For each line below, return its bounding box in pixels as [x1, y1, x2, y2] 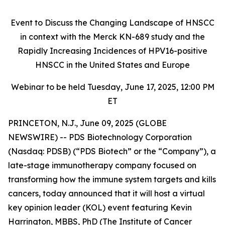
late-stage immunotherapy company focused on [8, 160, 196, 170]
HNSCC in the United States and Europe [35, 60, 190, 70]
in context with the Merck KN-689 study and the [20, 32, 205, 42]
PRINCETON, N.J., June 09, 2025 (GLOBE [8, 118, 167, 128]
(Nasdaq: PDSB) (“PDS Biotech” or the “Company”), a [8, 146, 216, 156]
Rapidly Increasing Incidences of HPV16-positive [18, 46, 207, 56]
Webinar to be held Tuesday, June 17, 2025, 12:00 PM [11, 82, 214, 92]
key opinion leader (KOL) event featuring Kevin [8, 202, 192, 212]
